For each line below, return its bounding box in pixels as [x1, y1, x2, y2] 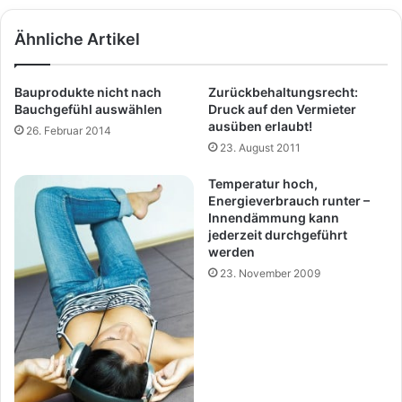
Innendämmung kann [208, 209, 339, 225]
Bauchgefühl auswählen [14, 100, 162, 117]
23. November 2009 [220, 266, 320, 280]
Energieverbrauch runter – [208, 192, 370, 208]
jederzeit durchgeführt [208, 226, 347, 242]
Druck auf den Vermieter [208, 100, 356, 117]
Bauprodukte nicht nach [14, 83, 162, 100]
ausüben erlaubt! [208, 118, 312, 134]
